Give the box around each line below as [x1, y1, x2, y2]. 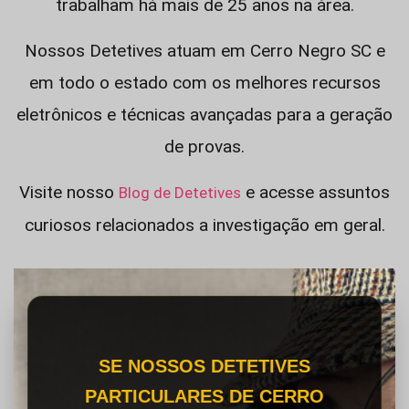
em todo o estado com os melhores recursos [28, 72, 381, 93]
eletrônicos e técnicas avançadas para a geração [16, 104, 393, 125]
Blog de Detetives [119, 184, 241, 202]
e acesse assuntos [241, 182, 390, 203]
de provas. [164, 136, 245, 157]
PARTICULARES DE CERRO [85, 386, 324, 406]
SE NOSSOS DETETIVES [99, 356, 310, 376]
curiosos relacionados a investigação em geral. [24, 215, 385, 236]
